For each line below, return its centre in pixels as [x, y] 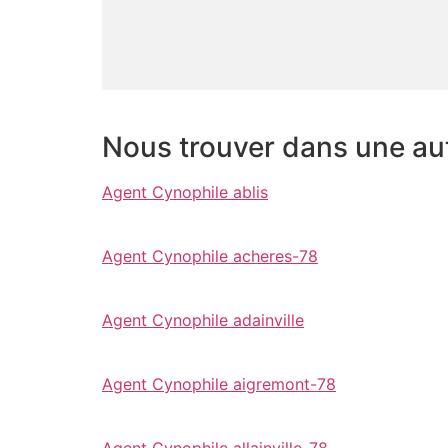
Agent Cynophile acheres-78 [210, 255]
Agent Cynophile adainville [203, 319]
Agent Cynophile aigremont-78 [219, 383]
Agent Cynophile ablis [185, 191]
